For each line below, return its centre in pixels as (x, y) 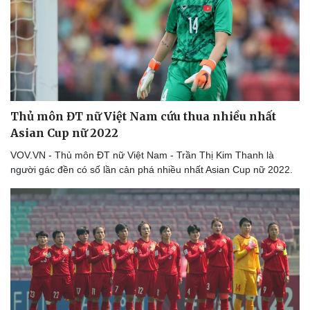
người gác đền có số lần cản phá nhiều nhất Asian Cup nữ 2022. (152, 170)
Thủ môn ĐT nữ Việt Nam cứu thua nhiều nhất (143, 116)
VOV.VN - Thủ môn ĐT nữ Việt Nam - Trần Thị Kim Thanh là (142, 155)
